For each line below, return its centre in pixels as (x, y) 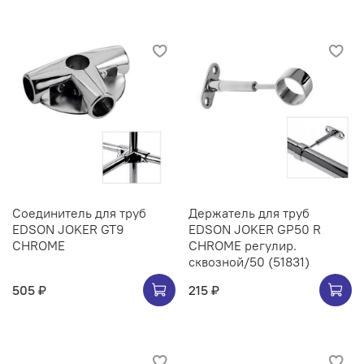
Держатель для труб (249, 213)
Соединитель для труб (79, 213)
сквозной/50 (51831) (249, 262)
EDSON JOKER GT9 (68, 230)
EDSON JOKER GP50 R (255, 230)
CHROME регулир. (243, 246)
